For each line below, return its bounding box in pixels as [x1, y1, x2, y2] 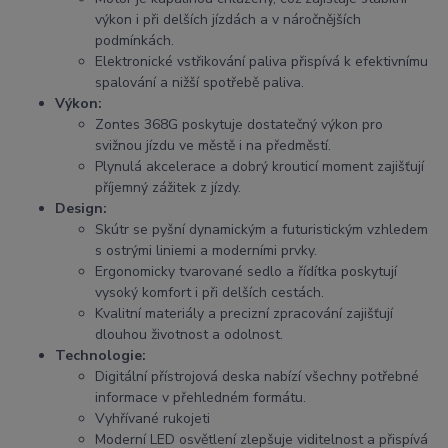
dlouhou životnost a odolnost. [95, 325, 283, 345]
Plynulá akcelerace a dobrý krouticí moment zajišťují [95, 157, 424, 177]
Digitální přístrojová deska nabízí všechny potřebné [95, 367, 419, 387]
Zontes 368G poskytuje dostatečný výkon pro [95, 115, 383, 135]
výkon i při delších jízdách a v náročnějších [95, 10, 361, 30]
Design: [55, 199, 107, 219]
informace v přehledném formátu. [95, 388, 306, 408]
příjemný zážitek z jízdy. [95, 178, 241, 198]
